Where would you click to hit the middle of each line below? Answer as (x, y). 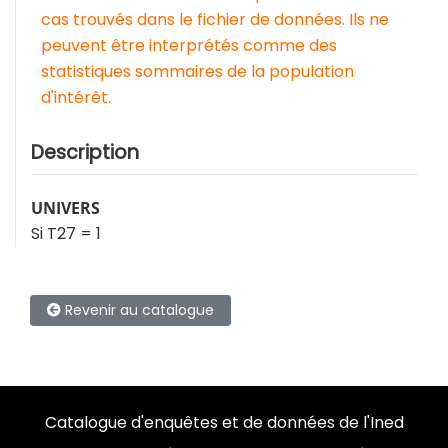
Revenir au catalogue (137, 309)
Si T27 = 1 (66, 233)
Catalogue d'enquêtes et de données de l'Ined (224, 422)
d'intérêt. (76, 97)
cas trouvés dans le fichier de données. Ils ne (215, 19)
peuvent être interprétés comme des (189, 45)
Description (85, 152)
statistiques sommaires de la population (197, 71)
